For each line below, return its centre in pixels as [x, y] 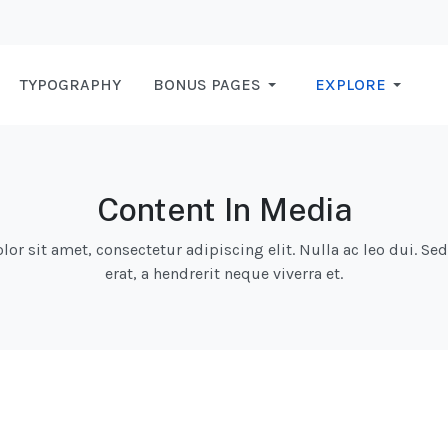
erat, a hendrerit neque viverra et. [224, 274]
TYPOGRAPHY [70, 85]
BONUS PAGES [207, 85]
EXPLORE [350, 85]
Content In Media [224, 210]
